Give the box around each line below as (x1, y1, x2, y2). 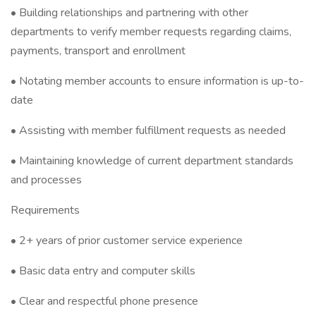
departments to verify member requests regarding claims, (11, 24, 291, 39)
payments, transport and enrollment (11, 43, 186, 59)
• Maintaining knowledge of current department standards (11, 153, 293, 169)
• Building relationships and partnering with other (11, 5, 248, 20)
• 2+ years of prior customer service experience (11, 233, 243, 248)
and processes (11, 172, 82, 188)
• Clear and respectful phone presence (11, 293, 198, 309)
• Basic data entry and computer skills (11, 263, 195, 279)
